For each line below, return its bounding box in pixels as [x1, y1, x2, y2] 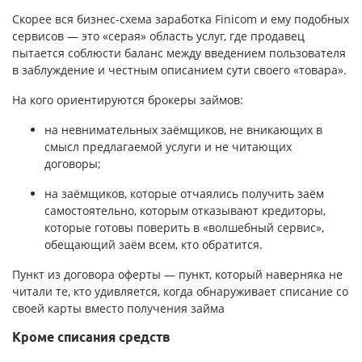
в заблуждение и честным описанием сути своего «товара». [12, 61, 347, 78]
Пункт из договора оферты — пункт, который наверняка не [12, 266, 343, 282]
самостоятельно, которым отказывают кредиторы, [44, 202, 326, 218]
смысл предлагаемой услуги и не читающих [44, 138, 292, 154]
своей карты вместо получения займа [12, 300, 225, 316]
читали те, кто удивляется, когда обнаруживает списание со [12, 283, 348, 299]
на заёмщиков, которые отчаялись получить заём [44, 185, 324, 201]
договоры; [44, 155, 101, 171]
